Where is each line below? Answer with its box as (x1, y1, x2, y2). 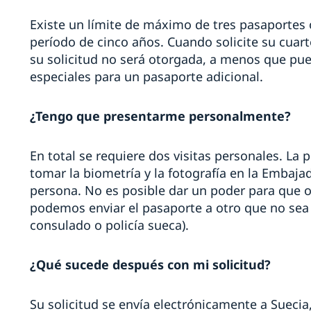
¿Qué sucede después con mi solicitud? (29, 256, 271, 274)
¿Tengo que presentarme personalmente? (29, 108, 291, 125)
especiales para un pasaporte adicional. (29, 68, 263, 85)
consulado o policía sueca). (29, 217, 192, 234)
